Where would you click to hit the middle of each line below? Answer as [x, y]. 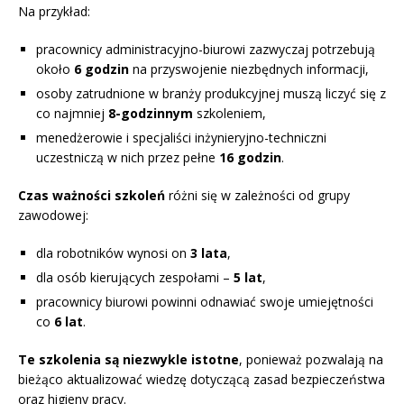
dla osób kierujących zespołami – [135, 278]
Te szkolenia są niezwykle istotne [129, 360]
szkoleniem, [230, 114]
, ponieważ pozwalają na [311, 360]
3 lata [209, 253]
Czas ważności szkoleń [92, 196]
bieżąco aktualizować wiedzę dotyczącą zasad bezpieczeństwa [202, 380]
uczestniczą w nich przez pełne [128, 158]
